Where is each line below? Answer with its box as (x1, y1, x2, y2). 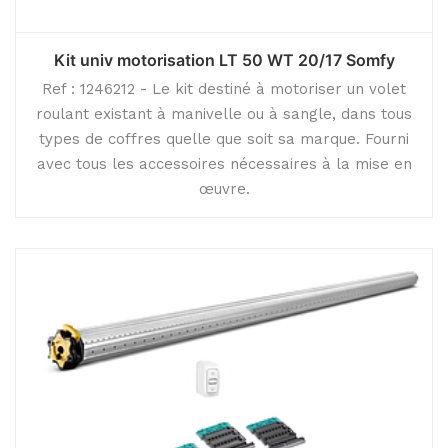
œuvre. (198, 180, 250, 198)
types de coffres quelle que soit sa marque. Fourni (39, 130, 409, 148)
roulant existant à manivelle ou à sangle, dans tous (36, 105, 412, 123)
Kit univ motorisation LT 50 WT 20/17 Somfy (53, 50, 395, 70)
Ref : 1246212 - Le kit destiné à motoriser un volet (42, 80, 406, 98)
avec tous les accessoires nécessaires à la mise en (36, 155, 412, 173)
